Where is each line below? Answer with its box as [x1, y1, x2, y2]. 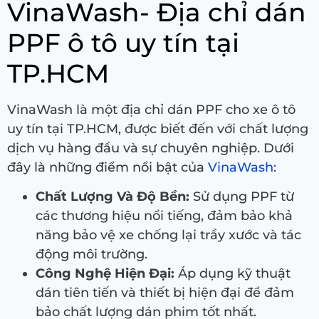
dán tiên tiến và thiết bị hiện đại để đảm [36, 285, 294, 301]
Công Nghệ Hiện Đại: [36, 266, 174, 282]
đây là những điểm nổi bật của [7, 159, 204, 175]
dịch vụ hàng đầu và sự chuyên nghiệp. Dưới [7, 140, 294, 156]
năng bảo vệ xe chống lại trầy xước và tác [36, 227, 301, 244]
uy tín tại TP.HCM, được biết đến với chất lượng [7, 120, 308, 137]
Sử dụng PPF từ [189, 189, 294, 205]
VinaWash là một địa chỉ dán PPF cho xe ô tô [7, 101, 296, 117]
